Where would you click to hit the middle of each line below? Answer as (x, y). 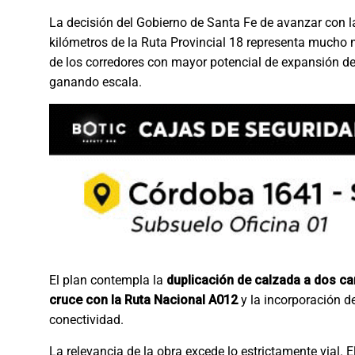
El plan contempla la (108, 280)
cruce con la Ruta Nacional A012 (143, 300)
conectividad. (86, 319)
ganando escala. (95, 82)
